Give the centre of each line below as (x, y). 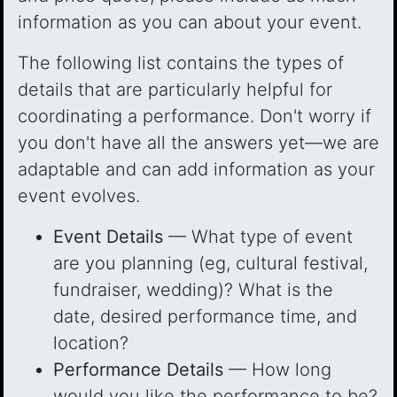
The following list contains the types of (181, 63)
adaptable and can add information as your (196, 169)
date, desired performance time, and (205, 316)
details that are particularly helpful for (175, 90)
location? (91, 343)
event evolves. (79, 196)
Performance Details (138, 370)
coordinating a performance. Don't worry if (195, 116)
